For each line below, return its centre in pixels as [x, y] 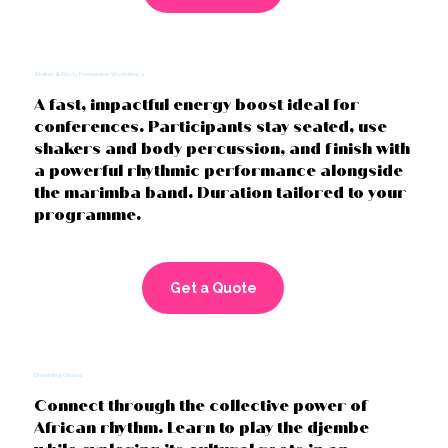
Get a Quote [213, 287]
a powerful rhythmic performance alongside [219, 171]
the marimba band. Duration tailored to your [220, 193]
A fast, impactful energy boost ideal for [197, 105]
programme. [88, 215]
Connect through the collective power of [201, 405]
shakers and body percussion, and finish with [222, 149]
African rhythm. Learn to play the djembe [202, 427]
